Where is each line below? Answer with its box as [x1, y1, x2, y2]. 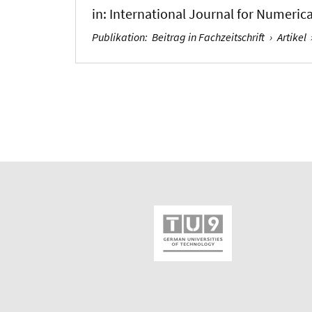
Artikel [276, 29, 306, 44]
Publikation [92, 29, 146, 44]
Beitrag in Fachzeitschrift [152, 29, 265, 44]
